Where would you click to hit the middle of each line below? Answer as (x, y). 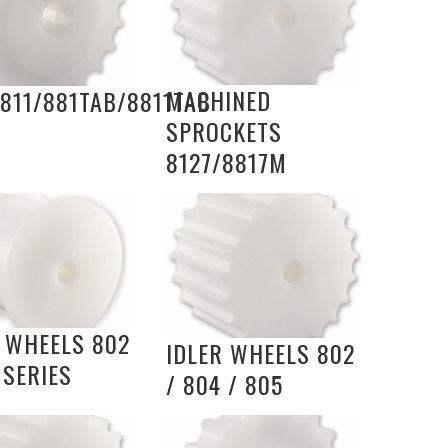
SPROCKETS (224, 130)
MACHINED (218, 99)
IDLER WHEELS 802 (260, 352)
